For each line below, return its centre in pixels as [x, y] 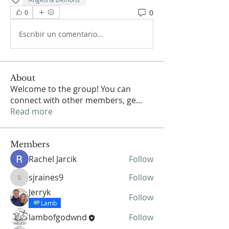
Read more [31, 111]
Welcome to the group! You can [71, 89]
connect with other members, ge [73, 100]
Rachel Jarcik [53, 159]
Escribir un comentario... [61, 34]
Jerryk [40, 192]
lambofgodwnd [58, 217]
